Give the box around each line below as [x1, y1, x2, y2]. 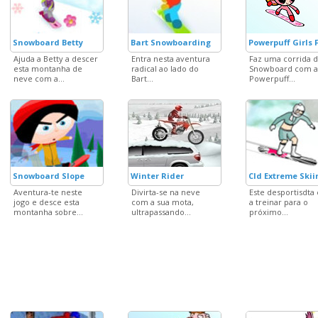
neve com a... [13, 73, 65, 84]
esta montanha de [13, 63, 82, 74]
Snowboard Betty [13, 37, 83, 48]
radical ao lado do [131, 63, 199, 74]
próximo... [249, 207, 288, 217]
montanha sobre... [13, 207, 83, 217]
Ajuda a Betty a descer [13, 53, 98, 64]
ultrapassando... [131, 207, 191, 217]
